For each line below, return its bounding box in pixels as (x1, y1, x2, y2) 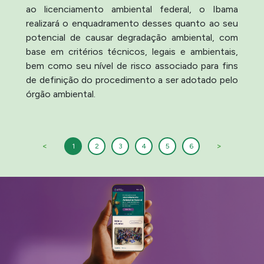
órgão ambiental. (26, 88, 95, 100)
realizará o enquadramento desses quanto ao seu (26, 17, 238, 29)
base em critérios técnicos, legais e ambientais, (26, 45, 238, 57)
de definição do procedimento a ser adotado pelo (26, 74, 238, 85)
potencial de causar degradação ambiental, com (26, 31, 238, 43)
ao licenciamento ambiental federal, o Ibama (26, 3, 238, 15)
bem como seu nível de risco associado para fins (26, 60, 238, 71)
